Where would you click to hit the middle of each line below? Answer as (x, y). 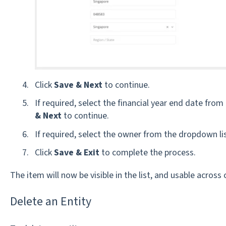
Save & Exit (76, 152)
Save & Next (78, 85)
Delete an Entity (50, 202)
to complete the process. (147, 152)
